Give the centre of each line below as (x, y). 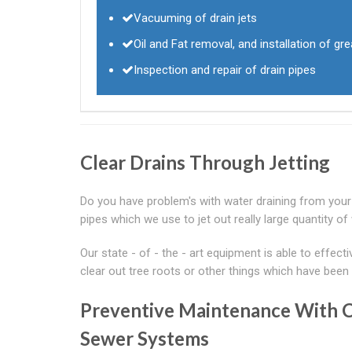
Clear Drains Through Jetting (205, 162)
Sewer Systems (145, 338)
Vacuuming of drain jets (195, 18)
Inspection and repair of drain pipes (225, 70)
